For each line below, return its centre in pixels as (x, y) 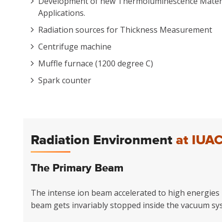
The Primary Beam (77, 168)
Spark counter (65, 80)
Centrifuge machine (75, 47)
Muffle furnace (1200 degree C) (96, 63)
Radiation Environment (103, 140)
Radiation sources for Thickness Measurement (125, 30)
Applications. (62, 13)
